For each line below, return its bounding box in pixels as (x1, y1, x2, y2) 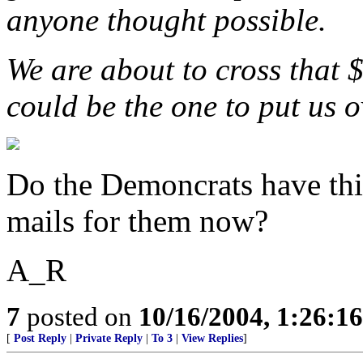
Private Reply (75, 332, 143, 344)
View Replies (181, 332, 243, 344)
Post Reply (14, 332, 66, 344)
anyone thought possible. (6, 2, 327, 37)
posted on (20, 301, 139, 331)
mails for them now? (6, 203, 268, 238)
